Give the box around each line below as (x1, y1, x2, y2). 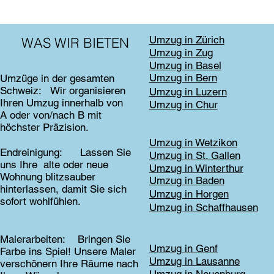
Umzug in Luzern (149, 85, 227, 98)
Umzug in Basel (149, 59, 221, 72)
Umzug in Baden (149, 174, 224, 187)
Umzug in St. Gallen (149, 149, 240, 161)
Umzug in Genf (149, 242, 218, 254)
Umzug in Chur (149, 98, 218, 111)
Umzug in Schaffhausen (149, 201, 258, 213)
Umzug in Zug (149, 46, 213, 59)
